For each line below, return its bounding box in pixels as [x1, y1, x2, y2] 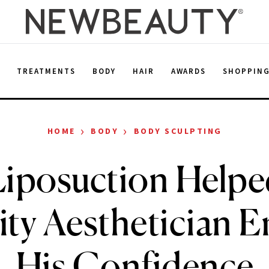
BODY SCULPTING [133, 125, 222, 136]
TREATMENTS [17, 65, 76, 76]
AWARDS [171, 65, 207, 76]
